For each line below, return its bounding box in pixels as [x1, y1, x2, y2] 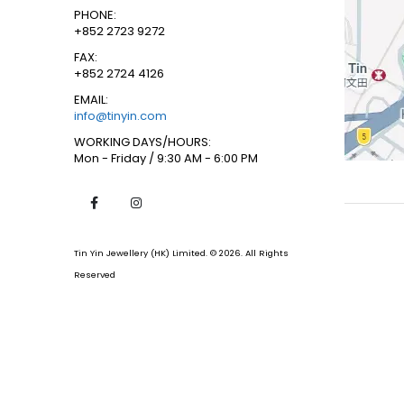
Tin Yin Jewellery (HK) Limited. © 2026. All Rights [74, 246, 289, 259]
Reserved [74, 268, 115, 280]
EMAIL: [74, 90, 108, 108]
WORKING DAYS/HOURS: [74, 133, 211, 151]
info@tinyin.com [74, 106, 167, 124]
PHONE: [74, 5, 116, 23]
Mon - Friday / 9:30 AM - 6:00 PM [74, 149, 258, 167]
